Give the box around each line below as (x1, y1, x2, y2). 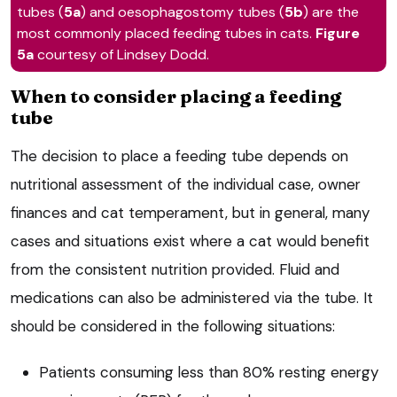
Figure (315, 24, 361, 43)
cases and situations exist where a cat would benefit (11, 231, 370, 252)
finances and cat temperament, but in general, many (11, 203, 370, 223)
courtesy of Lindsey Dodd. (34, 45, 210, 65)
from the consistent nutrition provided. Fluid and (11, 260, 339, 280)
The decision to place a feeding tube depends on (11, 146, 348, 167)
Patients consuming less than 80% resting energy (39, 362, 378, 383)
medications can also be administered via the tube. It (11, 288, 373, 308)
